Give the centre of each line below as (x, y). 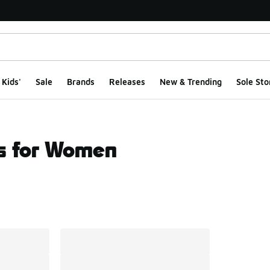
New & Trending (190, 82)
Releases (127, 82)
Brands (80, 82)
